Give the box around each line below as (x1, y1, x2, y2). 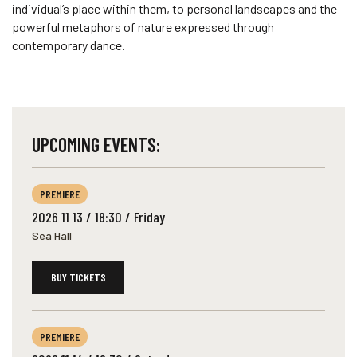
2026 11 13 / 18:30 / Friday (32, 208, 165, 226)
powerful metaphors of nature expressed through (12, 19, 274, 34)
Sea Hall (32, 229, 72, 242)
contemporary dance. (12, 37, 125, 53)
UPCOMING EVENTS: (32, 133, 160, 156)
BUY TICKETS (50, 270, 106, 284)
